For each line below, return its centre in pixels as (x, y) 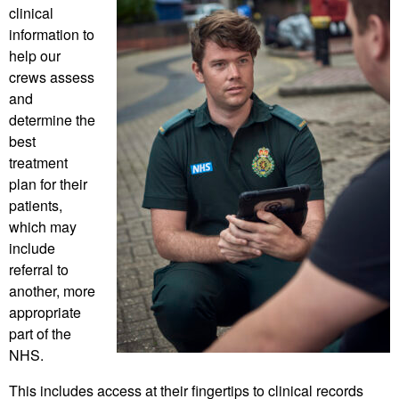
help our (35, 55)
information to (52, 34)
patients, (36, 205)
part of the (40, 333)
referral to (39, 269)
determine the (52, 119)
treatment (38, 162)
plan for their (48, 183)
